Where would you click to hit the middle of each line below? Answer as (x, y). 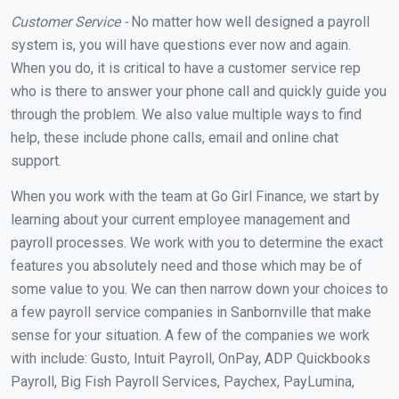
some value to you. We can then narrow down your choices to (199, 289)
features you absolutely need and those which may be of (187, 265)
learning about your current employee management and (180, 219)
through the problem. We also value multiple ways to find (186, 114)
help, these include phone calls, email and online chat (175, 137)
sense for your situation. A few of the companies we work (190, 335)
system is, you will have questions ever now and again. (181, 45)
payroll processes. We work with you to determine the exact (197, 242)
